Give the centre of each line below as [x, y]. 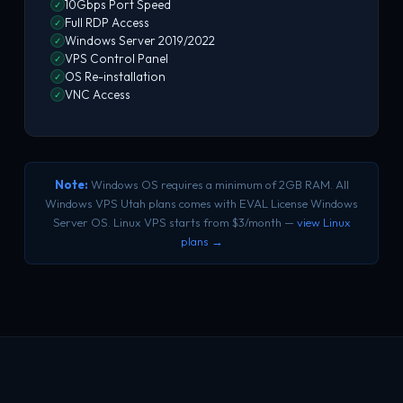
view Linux [323, 222]
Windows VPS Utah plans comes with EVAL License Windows [201, 203]
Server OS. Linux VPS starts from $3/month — [175, 222]
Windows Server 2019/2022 [139, 40]
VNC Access [97, 94]
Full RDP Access [107, 22]
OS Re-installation [115, 76]
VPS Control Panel [116, 58]
